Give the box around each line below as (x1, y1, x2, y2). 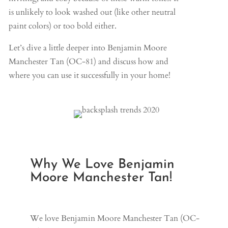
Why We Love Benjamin (30, 157, 175, 172)
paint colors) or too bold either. (8, 20, 117, 32)
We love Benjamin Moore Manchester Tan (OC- (30, 212, 200, 224)
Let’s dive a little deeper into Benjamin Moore (8, 42, 167, 53)
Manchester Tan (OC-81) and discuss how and (8, 55, 168, 67)
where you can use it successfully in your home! (8, 69, 173, 81)
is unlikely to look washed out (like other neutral (8, 6, 176, 18)
